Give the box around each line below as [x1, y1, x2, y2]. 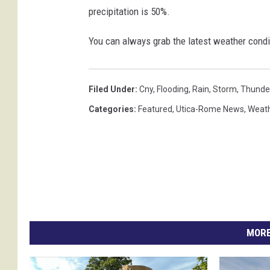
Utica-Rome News [176, 104, 244, 115]
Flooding [157, 84, 189, 95]
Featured [138, 104, 172, 115]
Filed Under [89, 84, 135, 95]
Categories [89, 104, 134, 115]
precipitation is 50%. [89, 5, 170, 18]
